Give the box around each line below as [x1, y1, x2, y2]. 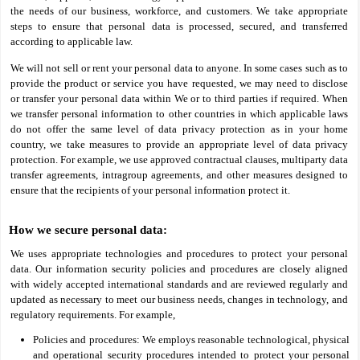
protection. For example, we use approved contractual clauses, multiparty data [10, 153, 348, 166]
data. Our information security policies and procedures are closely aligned [10, 263, 348, 275]
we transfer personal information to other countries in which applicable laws [10, 108, 348, 120]
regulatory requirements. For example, [10, 309, 175, 321]
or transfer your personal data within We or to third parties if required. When [10, 92, 348, 104]
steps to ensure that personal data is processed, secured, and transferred [10, 20, 348, 32]
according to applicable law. [10, 35, 133, 47]
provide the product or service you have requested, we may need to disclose [10, 77, 348, 89]
